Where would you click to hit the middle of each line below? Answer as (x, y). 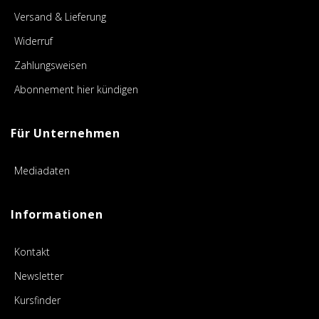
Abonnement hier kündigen (76, 90)
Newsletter (39, 276)
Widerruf (33, 41)
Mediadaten (42, 171)
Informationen (57, 215)
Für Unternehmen (66, 134)
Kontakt (32, 252)
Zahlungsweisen (51, 66)
